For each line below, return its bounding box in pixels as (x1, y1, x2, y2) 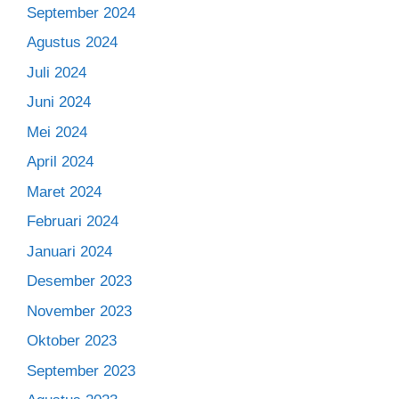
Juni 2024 (27, 94, 91, 111)
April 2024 (27, 153, 94, 171)
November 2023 (27, 302, 132, 320)
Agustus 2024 (27, 34, 118, 52)
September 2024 (27, 4, 135, 21)
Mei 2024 (27, 123, 87, 141)
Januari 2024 (27, 242, 112, 260)
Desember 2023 (27, 273, 132, 290)
